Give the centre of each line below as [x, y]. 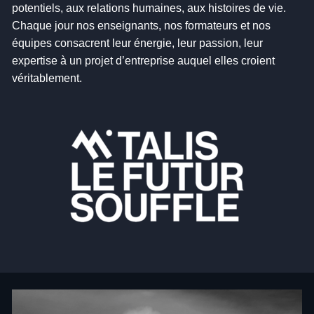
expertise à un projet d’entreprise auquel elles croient [143, 61]
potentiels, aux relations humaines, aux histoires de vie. [149, 8]
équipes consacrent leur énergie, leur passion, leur [137, 43]
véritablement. [47, 78]
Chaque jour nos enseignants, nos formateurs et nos [141, 26]
